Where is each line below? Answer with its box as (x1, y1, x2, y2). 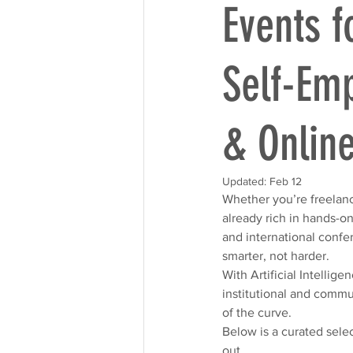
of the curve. (222, 306, 292, 319)
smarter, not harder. (222, 249, 333, 262)
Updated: (222, 175, 269, 188)
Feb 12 (269, 175, 302, 188)
